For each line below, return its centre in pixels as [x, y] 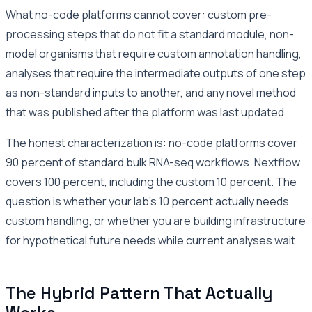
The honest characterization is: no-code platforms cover [151, 142]
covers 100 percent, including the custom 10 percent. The [151, 181]
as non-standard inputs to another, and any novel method [151, 92]
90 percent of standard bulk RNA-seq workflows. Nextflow [153, 162]
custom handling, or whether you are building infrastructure [156, 220]
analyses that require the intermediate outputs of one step [156, 73]
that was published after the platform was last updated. [146, 112]
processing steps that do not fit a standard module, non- [150, 34]
